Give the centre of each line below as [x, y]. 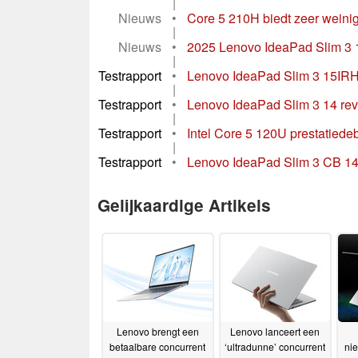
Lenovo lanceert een [275, 332]
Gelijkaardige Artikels [184, 205]
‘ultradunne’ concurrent [275, 347]
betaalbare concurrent [157, 347]
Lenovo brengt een [157, 332]
